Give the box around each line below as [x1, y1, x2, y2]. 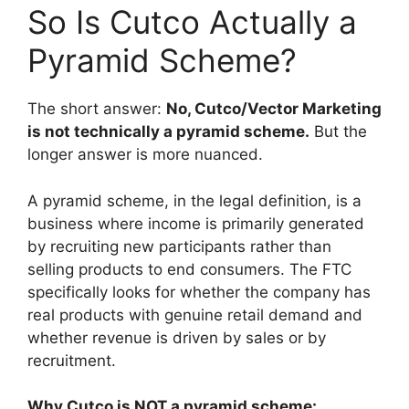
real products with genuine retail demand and [27, 305, 362, 324]
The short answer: [27, 100, 166, 119]
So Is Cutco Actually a [27, 3, 357, 42]
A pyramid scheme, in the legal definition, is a [27, 191, 362, 210]
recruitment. [27, 351, 116, 370]
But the [309, 122, 367, 142]
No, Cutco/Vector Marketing [166, 100, 382, 119]
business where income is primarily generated [27, 214, 364, 233]
